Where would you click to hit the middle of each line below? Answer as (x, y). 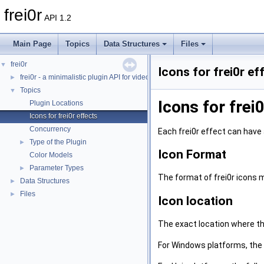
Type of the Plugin (58, 142)
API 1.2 (57, 18)
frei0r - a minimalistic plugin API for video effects (96, 77)
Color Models (51, 155)
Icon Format (192, 154)
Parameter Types (57, 168)
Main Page (32, 44)
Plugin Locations (56, 103)
